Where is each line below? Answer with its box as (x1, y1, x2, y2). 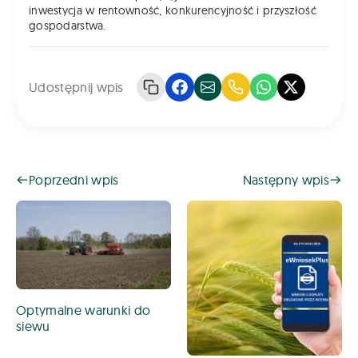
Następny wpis (242, 172, 329, 189)
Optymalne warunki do (16, 301, 151, 318)
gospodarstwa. (29, 18, 106, 34)
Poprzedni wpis (29, 172, 119, 189)
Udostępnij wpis (29, 79, 124, 96)
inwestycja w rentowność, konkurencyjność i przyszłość (29, 3, 316, 18)
